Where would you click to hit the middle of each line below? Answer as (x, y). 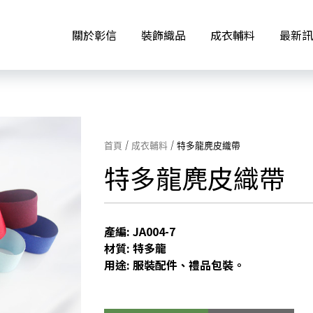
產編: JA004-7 (139, 231)
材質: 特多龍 (135, 248)
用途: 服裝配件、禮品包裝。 (174, 264)
